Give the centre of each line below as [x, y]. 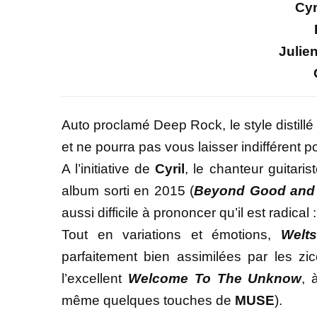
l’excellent [95, 279]
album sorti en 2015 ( [128, 191]
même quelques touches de [146, 301]
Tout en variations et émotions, [171, 235]
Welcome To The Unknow [215, 279]
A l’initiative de [109, 169]
